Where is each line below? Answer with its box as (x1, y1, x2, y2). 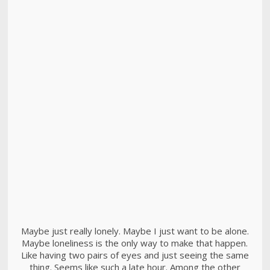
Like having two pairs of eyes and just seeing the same (20, 249, 249, 261)
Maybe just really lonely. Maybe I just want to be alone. (20, 225, 249, 237)
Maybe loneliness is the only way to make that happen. (22, 237, 248, 249)
